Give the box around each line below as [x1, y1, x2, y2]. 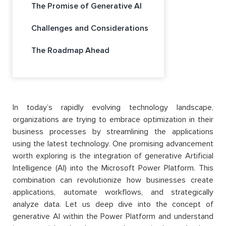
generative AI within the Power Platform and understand [13, 211, 213, 222]
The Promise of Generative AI [31, 1, 142, 12]
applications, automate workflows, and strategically [13, 187, 213, 198]
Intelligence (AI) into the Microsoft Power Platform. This [13, 163, 213, 174]
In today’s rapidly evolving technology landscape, [13, 102, 213, 113]
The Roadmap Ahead [31, 45, 109, 56]
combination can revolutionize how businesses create [13, 175, 213, 186]
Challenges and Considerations [31, 23, 148, 34]
